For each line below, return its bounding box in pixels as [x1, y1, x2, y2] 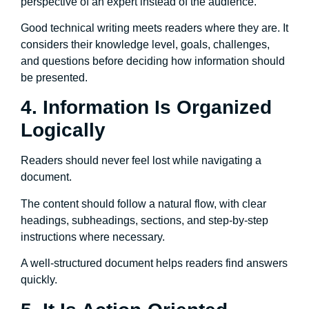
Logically [21, 119, 106, 141]
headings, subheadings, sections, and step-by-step [21, 214, 268, 226]
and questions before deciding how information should [21, 55, 285, 68]
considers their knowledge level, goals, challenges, [21, 39, 270, 51]
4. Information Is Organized [21, 97, 272, 119]
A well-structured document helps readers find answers [21, 257, 288, 270]
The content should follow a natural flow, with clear [21, 197, 266, 210]
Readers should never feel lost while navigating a [21, 154, 261, 167]
